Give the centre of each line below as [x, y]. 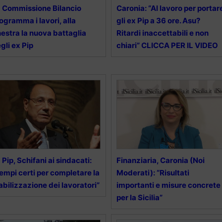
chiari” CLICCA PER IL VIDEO [167, 46]
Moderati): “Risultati [153, 173]
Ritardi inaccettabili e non [162, 33]
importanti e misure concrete [168, 185]
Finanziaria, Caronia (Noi [160, 161]
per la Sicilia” [139, 198]
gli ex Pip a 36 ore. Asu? [158, 21]
